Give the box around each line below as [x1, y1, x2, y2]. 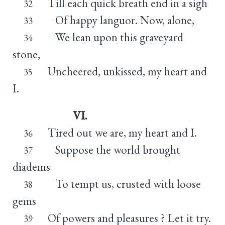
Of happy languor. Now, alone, [47, 12, 194, 28]
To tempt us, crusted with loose [47, 176, 201, 191]
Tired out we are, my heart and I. [47, 125, 197, 140]
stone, [13, 46, 40, 62]
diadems [13, 159, 50, 174]
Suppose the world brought [47, 142, 180, 157]
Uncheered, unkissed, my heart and [47, 63, 207, 79]
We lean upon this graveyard [47, 29, 183, 45]
